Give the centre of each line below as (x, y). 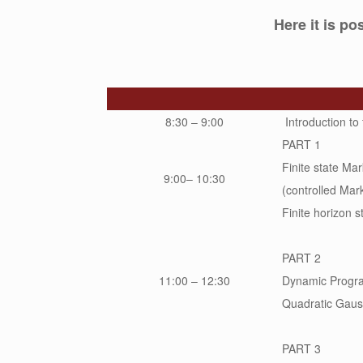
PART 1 (301, 145)
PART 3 (301, 349)
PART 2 (301, 258)
